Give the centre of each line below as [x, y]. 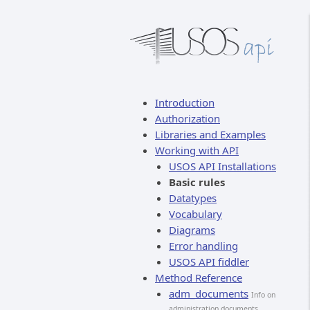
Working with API [197, 150]
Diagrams [192, 230]
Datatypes [193, 198]
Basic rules [197, 182]
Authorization [188, 118]
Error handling [203, 246]
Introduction [185, 102]
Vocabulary [195, 214]
